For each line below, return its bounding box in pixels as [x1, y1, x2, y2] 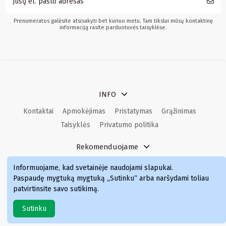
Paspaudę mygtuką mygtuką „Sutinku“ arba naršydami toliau [13, 174, 209, 183]
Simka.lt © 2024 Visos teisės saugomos [50, 205, 176, 214]
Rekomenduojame [76, 142, 138, 152]
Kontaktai [23, 107, 53, 116]
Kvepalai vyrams [136, 159, 189, 168]
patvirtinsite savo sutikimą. [13, 184, 99, 193]
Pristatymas [114, 107, 152, 116]
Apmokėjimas [62, 107, 105, 116]
